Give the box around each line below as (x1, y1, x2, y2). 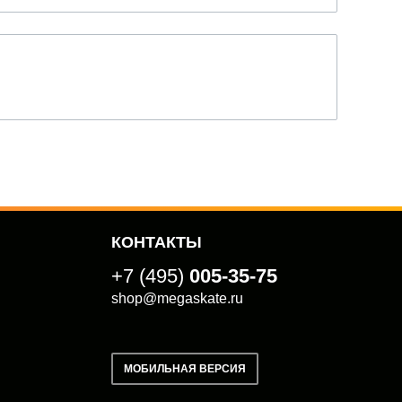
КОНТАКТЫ (111, 233, 202, 251)
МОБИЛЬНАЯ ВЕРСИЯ (124, 363, 246, 375)
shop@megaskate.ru (111, 291, 243, 306)
